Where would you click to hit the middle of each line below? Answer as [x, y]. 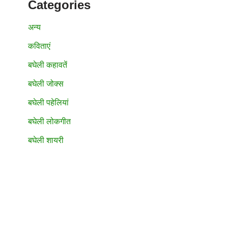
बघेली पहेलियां [48, 103]
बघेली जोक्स [46, 84]
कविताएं [39, 46]
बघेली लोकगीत [49, 122]
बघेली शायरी [46, 140]
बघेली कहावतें [48, 65]
